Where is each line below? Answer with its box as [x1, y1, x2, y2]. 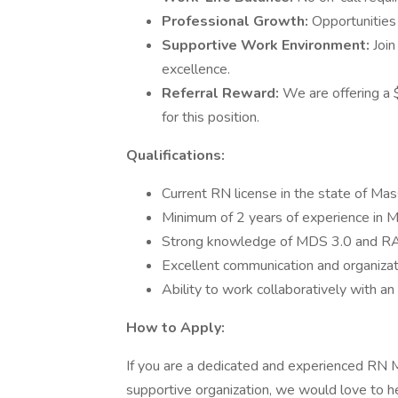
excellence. [162, 60, 230, 79]
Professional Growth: [162, 12, 312, 31]
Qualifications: [126, 146, 225, 165]
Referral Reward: [162, 84, 283, 103]
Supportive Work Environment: [162, 36, 373, 55]
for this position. [162, 107, 259, 127]
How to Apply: [126, 318, 225, 338]
